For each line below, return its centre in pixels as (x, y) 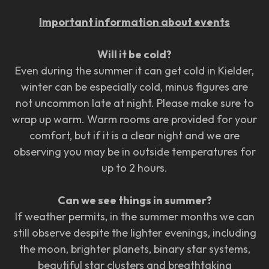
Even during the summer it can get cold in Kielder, (134, 70)
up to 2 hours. (134, 168)
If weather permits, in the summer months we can (134, 216)
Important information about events (134, 22)
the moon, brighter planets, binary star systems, (134, 249)
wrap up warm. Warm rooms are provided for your (134, 119)
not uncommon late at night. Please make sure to (134, 103)
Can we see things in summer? (134, 200)
